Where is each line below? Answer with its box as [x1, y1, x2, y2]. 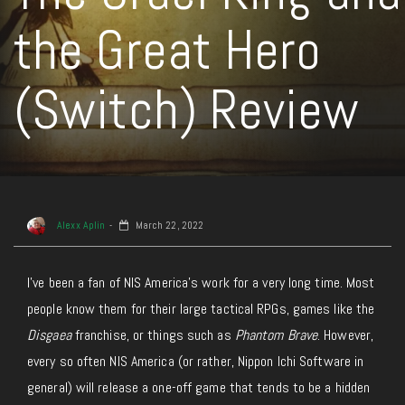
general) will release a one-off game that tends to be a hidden [27, 378, 371, 397]
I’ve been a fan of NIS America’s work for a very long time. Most [27, 273, 375, 292]
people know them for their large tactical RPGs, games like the [27, 299, 375, 318]
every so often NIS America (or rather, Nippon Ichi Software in [27, 352, 364, 371]
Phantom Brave [234, 325, 318, 344]
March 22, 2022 [132, 219, 204, 232]
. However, [317, 325, 374, 344]
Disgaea [27, 325, 75, 344]
